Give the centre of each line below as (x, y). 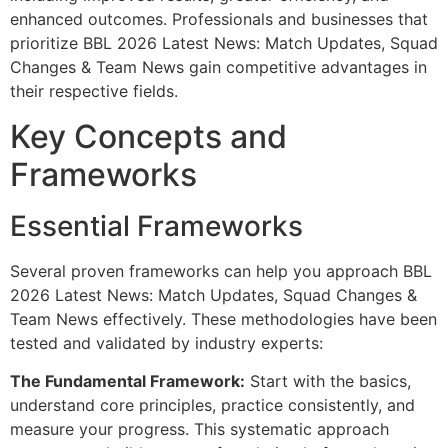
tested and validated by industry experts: (166, 342)
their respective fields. (94, 91)
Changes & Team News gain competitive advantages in (218, 67)
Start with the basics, (328, 381)
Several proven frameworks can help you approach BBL (221, 270)
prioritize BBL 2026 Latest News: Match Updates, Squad (224, 43)
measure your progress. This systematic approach (199, 429)
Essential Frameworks (156, 225)
